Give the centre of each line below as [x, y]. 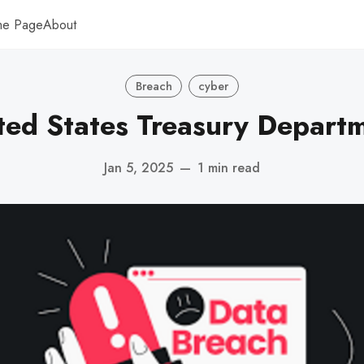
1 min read [229, 167]
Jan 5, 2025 [139, 167]
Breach [154, 86]
